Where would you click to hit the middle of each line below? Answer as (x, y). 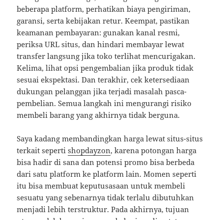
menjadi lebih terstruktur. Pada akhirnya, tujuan (103, 209)
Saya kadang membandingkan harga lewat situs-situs (110, 139)
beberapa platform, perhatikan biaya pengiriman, (104, 9)
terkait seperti (42, 151)
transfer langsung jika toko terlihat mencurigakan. (106, 56)
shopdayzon (89, 151)
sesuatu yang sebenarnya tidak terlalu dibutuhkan (106, 198)
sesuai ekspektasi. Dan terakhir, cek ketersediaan (103, 80)
